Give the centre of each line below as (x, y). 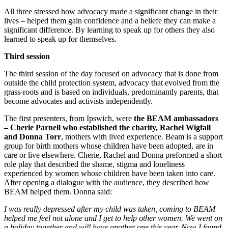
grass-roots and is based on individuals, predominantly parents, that (111, 92)
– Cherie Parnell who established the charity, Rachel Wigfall (107, 127)
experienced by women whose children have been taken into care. (110, 173)
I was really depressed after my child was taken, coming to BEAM (110, 209)
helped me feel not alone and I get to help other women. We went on (113, 218)
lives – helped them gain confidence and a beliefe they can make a (110, 20)
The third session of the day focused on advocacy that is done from (111, 73)
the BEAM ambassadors (175, 118)
